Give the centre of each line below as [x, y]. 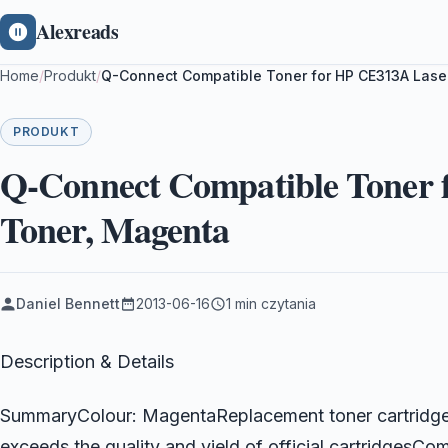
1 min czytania [271, 303]
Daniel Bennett [68, 303]
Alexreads [77, 31]
